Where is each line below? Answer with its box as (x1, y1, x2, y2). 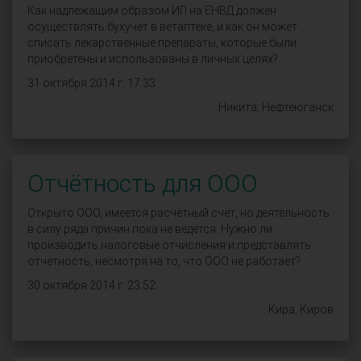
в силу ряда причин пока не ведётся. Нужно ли (27, 222, 272, 235)
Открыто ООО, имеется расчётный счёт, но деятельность (27, 206, 330, 219)
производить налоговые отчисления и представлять (27, 239, 311, 251)
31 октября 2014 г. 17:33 (27, 77, 156, 89)
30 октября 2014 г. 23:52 (27, 279, 156, 292)
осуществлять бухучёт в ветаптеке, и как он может (27, 20, 297, 33)
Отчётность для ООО (27, 169, 258, 197)
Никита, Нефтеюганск (218, 101, 334, 114)
